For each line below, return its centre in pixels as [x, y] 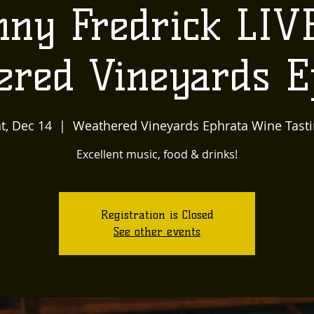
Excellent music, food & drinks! [157, 154]
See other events [157, 232]
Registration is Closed [157, 215]
